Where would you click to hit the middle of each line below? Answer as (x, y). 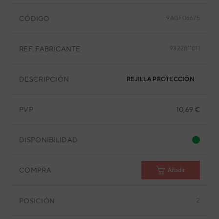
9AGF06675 (183, 18)
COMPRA (35, 170)
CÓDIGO (34, 18)
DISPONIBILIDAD (49, 140)
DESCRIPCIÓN (44, 79)
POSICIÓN (37, 201)
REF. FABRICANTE (50, 49)
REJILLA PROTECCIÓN (161, 79)
